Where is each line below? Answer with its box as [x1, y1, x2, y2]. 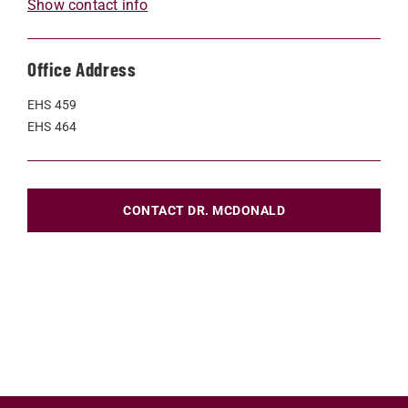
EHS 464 [27, 118, 77, 134]
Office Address [27, 56, 137, 80]
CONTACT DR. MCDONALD [123, 202, 285, 218]
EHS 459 [27, 97, 77, 112]
